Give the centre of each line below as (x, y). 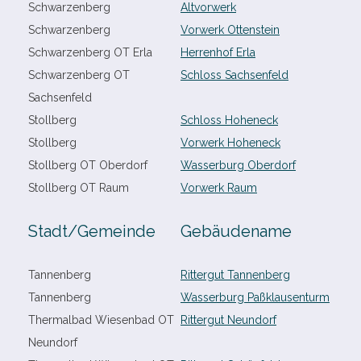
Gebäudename (236, 231)
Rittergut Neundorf (228, 320)
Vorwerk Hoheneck (230, 143)
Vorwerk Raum (219, 188)
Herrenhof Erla (218, 52)
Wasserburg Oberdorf (238, 165)
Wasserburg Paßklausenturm (255, 297)
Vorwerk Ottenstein (230, 30)
